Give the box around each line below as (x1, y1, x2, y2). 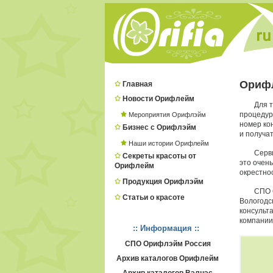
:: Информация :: (133, 224, 200, 233)
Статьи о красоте (122, 193, 185, 202)
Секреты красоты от (122, 152, 196, 160)
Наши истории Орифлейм (128, 140, 209, 147)
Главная (122, 80, 152, 88)
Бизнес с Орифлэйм (122, 123, 196, 132)
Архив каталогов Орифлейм (116, 254, 219, 263)
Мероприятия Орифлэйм (128, 111, 206, 118)
